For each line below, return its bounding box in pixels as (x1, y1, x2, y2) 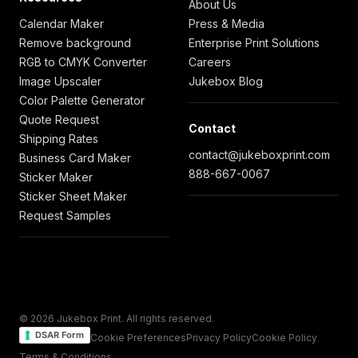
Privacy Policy (186, 332, 252, 344)
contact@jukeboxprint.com (189, 148, 330, 162)
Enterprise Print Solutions (189, 36, 320, 50)
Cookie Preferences (90, 332, 186, 344)
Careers (189, 55, 231, 70)
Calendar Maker (19, 17, 104, 31)
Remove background (19, 36, 131, 50)
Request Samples (19, 209, 111, 223)
